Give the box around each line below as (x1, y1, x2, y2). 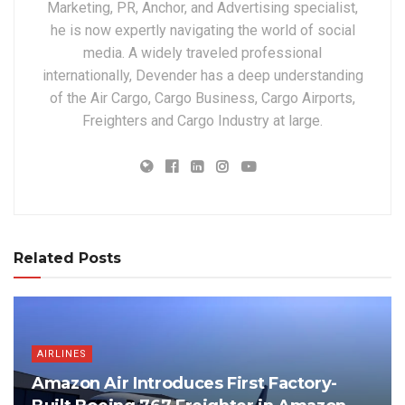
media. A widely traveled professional (83, 43, 322, 61)
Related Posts (14, 249, 121, 267)
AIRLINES (37, 347, 87, 360)
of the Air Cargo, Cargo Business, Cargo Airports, (50, 89, 355, 107)
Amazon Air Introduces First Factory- (32, 372, 338, 393)
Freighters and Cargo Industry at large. (82, 111, 323, 129)
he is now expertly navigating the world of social (50, 21, 355, 39)
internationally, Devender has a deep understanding (42, 66, 363, 84)
